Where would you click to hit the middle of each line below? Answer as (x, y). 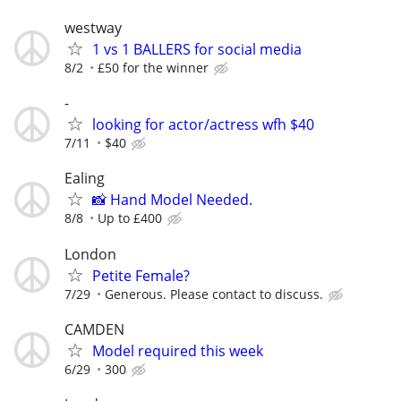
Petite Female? (141, 275)
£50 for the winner (153, 67)
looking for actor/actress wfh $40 (203, 125)
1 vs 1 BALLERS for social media (197, 49)
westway (93, 27)
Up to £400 (130, 218)
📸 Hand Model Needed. (172, 200)
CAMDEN (94, 329)
